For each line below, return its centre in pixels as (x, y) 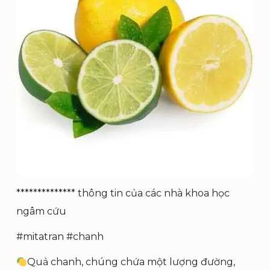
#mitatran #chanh (60, 237)
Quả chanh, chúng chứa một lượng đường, (131, 262)
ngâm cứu (41, 211)
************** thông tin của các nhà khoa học (123, 193)
